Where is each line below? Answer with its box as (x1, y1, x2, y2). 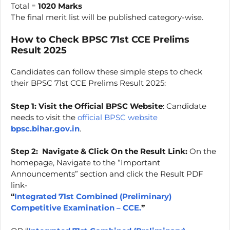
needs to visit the (11, 112, 78, 122)
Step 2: (11, 146, 38, 156)
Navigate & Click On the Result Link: (40, 146, 187, 156)
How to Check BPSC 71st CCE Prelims (11, 34, 189, 45)
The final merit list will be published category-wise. (11, 12, 203, 22)
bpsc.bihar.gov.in (11, 123, 80, 133)
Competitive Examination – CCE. (11, 203, 141, 213)
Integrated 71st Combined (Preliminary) (14, 191, 171, 201)
